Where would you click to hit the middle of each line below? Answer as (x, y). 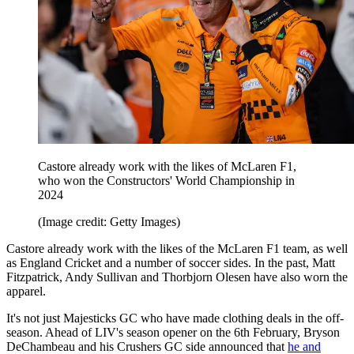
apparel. (26, 291)
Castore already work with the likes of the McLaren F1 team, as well (177, 248)
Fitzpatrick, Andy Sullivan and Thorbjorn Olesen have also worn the (177, 277)
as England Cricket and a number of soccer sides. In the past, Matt (171, 262)
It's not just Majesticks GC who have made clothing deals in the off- (175, 318)
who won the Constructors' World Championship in (166, 180)
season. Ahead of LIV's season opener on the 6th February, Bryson (173, 332)
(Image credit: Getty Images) (109, 221)
